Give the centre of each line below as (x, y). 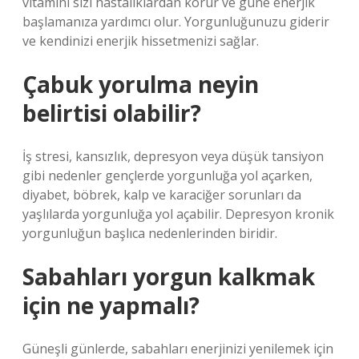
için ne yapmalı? (111, 305)
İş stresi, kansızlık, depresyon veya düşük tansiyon (173, 156)
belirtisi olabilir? (112, 113)
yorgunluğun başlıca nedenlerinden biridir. (150, 233)
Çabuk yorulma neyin (141, 84)
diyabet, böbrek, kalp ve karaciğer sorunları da (162, 195)
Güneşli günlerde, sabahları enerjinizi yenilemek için (178, 349)
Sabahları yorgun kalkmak (169, 276)
